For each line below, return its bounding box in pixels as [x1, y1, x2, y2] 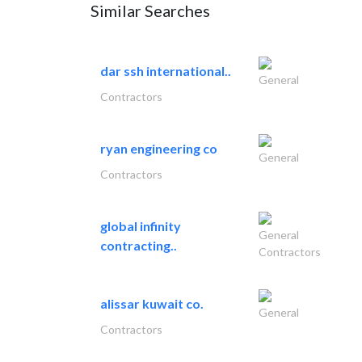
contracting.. [100, 238, 177, 253]
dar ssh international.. [100, 63, 231, 78]
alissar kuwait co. [100, 296, 204, 311]
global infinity [100, 218, 181, 234]
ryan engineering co [100, 141, 217, 156]
